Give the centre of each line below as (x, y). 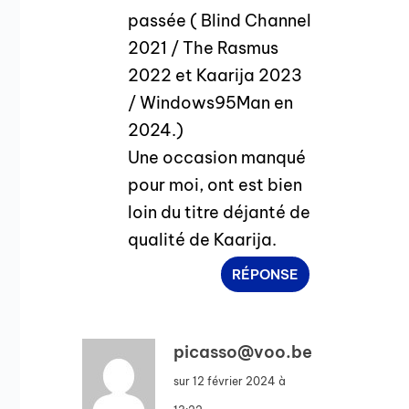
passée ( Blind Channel (220, 20)
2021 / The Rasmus (204, 47)
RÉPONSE (266, 274)
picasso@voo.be (243, 351)
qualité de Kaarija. (203, 239)
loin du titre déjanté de (220, 212)
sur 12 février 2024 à (230, 381)
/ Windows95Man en (211, 102)
